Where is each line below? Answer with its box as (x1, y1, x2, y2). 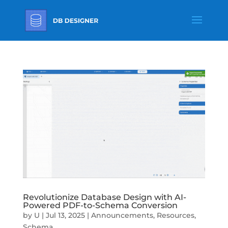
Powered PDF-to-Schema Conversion (22, 200, 178, 210)
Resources (156, 210, 194, 220)
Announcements (91, 210, 153, 220)
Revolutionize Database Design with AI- (22, 192, 186, 202)
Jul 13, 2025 (45, 210, 85, 220)
